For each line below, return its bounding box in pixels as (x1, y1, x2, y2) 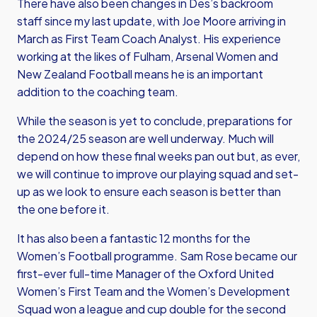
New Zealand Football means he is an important (17, 67, 263, 81)
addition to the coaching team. (17, 84, 180, 99)
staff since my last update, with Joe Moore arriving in (17, 13, 286, 28)
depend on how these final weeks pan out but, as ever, (17, 149, 300, 163)
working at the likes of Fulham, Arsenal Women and (17, 49, 278, 64)
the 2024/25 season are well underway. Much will (17, 131, 274, 146)
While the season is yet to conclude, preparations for (17, 113, 292, 128)
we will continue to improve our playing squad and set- (17, 166, 299, 181)
